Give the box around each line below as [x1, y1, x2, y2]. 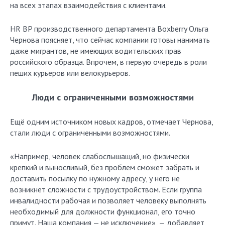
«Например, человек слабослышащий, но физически [10, 151, 189, 161]
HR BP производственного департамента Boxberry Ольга [10, 24, 208, 34]
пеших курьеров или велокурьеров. [10, 68, 130, 78]
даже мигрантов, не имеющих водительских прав [10, 46, 181, 56]
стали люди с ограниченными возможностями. [10, 128, 172, 138]
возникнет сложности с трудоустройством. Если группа [10, 184, 202, 194]
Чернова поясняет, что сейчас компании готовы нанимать [10, 35, 210, 45]
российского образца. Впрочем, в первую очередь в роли [10, 57, 207, 67]
